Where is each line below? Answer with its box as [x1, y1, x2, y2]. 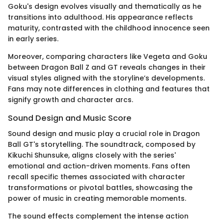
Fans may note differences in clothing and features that [8, 83, 210, 94]
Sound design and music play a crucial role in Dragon [8, 128, 200, 138]
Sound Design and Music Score [8, 112, 132, 124]
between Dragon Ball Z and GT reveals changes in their [8, 62, 206, 72]
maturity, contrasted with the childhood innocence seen [8, 23, 210, 33]
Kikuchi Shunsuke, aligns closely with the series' [8, 150, 176, 160]
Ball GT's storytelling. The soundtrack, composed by [8, 139, 195, 149]
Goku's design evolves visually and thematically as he [8, 1, 201, 11]
